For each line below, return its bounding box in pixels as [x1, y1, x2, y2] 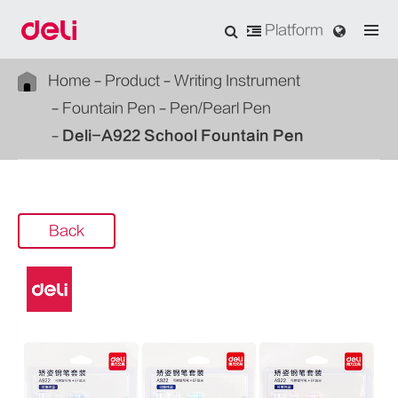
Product [105, 73, 160, 89]
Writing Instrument [174, 73, 300, 89]
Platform [261, 22, 323, 38]
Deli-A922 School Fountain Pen [62, 128, 304, 144]
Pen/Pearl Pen [170, 100, 271, 116]
